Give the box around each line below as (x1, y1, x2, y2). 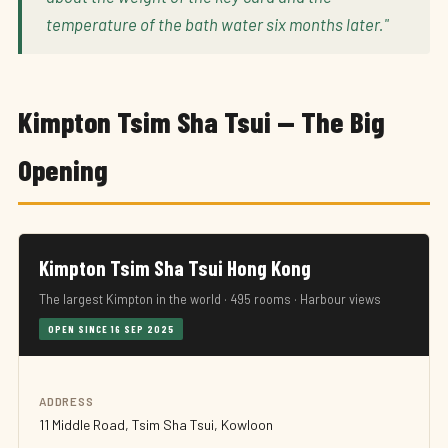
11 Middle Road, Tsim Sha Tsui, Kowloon (39, 416, 273, 433)
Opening (18, 152, 108, 187)
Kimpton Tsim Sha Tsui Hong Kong (39, 255, 311, 280)
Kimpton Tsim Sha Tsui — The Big (18, 104, 385, 139)
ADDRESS (39, 394, 94, 408)
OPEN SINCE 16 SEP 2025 (48, 323, 174, 335)
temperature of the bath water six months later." (46, 14, 388, 34)
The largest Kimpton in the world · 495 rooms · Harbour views (39, 291, 381, 307)
